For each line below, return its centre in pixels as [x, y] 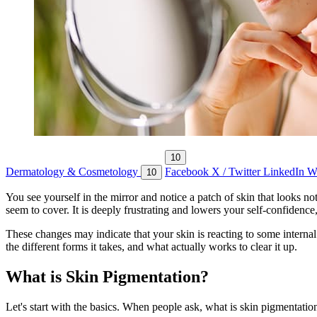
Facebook [188, 171]
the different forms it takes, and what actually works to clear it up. [151, 246]
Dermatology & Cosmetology [73, 171]
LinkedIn [285, 171]
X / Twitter [237, 171]
